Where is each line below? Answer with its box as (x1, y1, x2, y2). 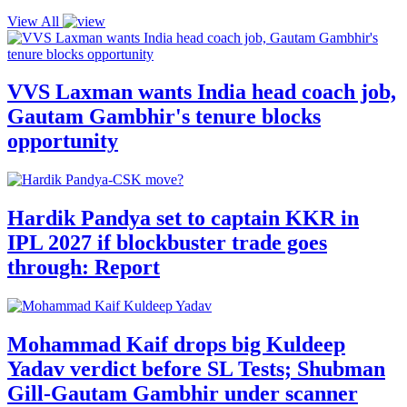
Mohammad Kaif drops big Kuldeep (7, 333, 345, 357)
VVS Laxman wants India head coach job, (7, 80, 396, 104)
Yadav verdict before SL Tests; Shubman (7, 357, 385, 382)
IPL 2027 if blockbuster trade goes (7, 231, 327, 255)
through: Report (7, 255, 160, 280)
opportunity (7, 129, 118, 154)
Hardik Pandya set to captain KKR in (7, 206, 359, 231)
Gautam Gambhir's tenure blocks (7, 104, 321, 129)
